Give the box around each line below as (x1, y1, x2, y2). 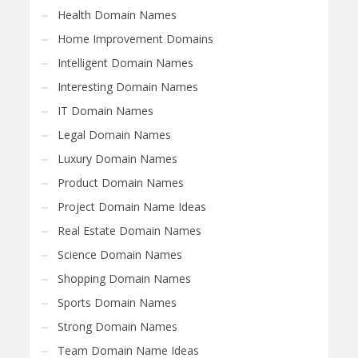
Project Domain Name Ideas (58, 198, 207, 214)
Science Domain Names (58, 246, 183, 262)
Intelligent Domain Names (58, 54, 194, 70)
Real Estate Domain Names (58, 222, 202, 238)
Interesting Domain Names (58, 78, 199, 94)
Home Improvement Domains (58, 30, 214, 46)
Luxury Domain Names (58, 150, 178, 166)
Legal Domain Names (58, 126, 172, 142)
